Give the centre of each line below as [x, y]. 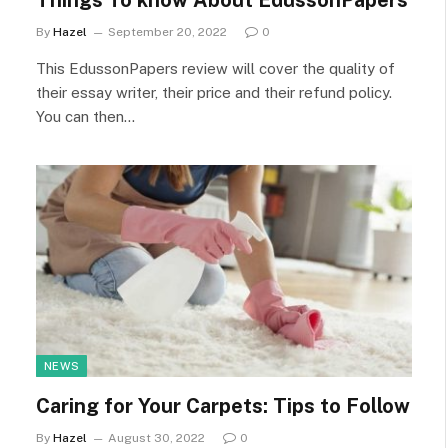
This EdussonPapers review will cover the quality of [215, 68]
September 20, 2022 [167, 32]
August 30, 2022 [156, 437]
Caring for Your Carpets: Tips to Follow [223, 405]
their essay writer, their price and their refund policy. [214, 92]
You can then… [85, 116]
